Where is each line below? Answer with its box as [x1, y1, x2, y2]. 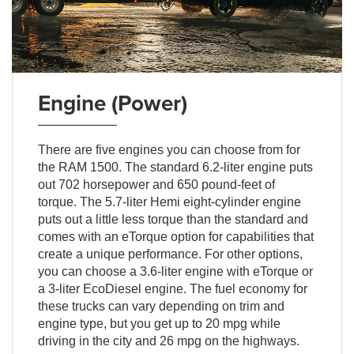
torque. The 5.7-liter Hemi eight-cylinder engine [37, 194, 301, 209]
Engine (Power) [37, 86, 187, 119]
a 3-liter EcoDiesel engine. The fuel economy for [37, 281, 307, 296]
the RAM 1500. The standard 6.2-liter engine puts [37, 160, 313, 174]
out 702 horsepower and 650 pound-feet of [37, 177, 275, 191]
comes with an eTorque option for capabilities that [37, 229, 314, 243]
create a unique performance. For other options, [37, 247, 303, 261]
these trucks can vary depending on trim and [37, 299, 284, 313]
